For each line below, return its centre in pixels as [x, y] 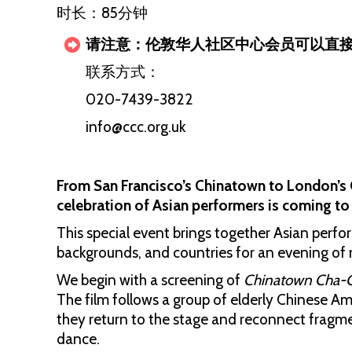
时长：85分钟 [102, 13]
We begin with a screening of [150, 280]
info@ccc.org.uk [136, 127]
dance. [78, 339]
